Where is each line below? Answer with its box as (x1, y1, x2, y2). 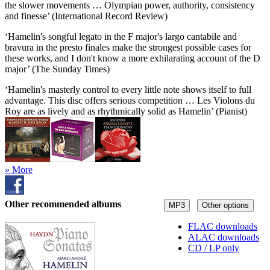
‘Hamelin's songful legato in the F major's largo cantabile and (5, 31, 237, 42)
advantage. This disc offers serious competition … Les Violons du (5, 95, 255, 105)
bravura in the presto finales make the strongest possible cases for (5, 42, 251, 52)
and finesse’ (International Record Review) (5, 10, 168, 21)
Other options (202, 201, 249, 210)
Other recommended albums (5, 199, 121, 210)
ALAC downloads (188, 232, 259, 243)
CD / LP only (188, 243, 239, 254)
